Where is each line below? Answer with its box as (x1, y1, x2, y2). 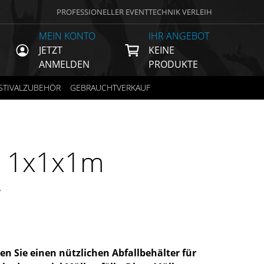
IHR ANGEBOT (148, 29, 209, 42)
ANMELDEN (39, 58, 90, 71)
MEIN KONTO (39, 29, 95, 42)
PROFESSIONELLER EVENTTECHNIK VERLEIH (57, 6, 212, 17)
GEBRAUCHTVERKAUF (70, 82, 150, 93)
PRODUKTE (148, 58, 198, 71)
